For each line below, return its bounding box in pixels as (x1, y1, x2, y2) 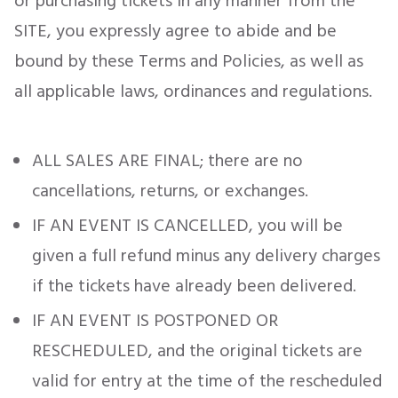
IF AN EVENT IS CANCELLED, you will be (32, 211, 343, 240)
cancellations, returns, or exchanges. (32, 177, 308, 205)
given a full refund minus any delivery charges (32, 242, 380, 270)
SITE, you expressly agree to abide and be (14, 17, 337, 45)
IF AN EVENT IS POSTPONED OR (32, 306, 278, 335)
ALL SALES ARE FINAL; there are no (32, 147, 303, 175)
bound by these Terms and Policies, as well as (14, 47, 363, 76)
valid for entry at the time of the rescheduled (32, 367, 382, 395)
